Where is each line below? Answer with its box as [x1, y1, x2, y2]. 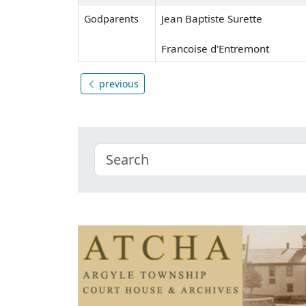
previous [96, 76, 139, 90]
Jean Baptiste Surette [161, 11, 262, 25]
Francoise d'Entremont [161, 41, 269, 55]
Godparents [84, 12, 139, 25]
